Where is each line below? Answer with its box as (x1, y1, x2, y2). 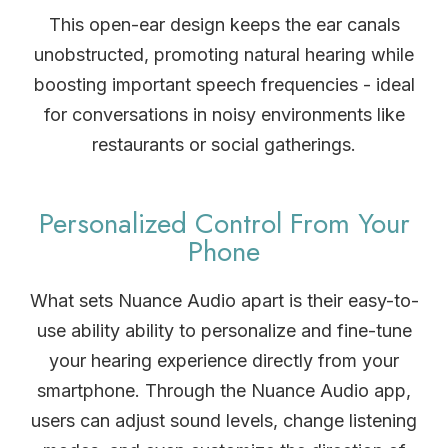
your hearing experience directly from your (49, 349, 399, 371)
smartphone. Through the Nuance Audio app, (37, 379, 411, 401)
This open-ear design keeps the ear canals (48, 13, 400, 35)
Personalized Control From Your (38, 202, 410, 244)
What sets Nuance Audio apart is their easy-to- (29, 289, 419, 311)
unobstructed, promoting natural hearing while (34, 43, 414, 65)
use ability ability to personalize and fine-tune (36, 319, 412, 341)
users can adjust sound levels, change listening (31, 409, 417, 431)
